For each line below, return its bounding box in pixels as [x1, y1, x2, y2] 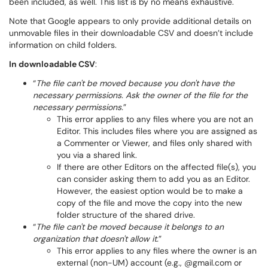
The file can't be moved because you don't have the [36, 78, 234, 89]
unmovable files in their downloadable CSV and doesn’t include [9, 28, 253, 38]
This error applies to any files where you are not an [57, 114, 253, 124]
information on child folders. [9, 39, 117, 50]
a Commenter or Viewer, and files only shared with [57, 138, 252, 148]
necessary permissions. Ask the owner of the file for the [33, 90, 248, 100]
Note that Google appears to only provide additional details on [9, 16, 251, 26]
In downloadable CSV [9, 59, 95, 69]
